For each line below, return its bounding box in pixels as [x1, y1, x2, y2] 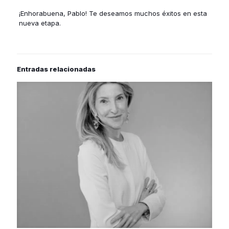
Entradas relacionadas [17, 64, 96, 73]
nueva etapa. [18, 18, 61, 27]
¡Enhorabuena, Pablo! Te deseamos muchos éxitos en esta [18, 9, 207, 17]
